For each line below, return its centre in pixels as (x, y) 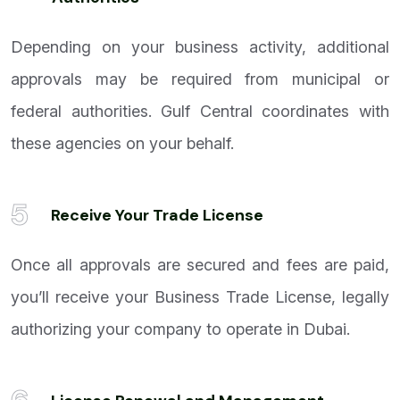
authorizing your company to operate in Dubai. (180, 329)
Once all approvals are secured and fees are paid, (200, 265)
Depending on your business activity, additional (200, 47)
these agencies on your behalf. (122, 144)
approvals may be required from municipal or (200, 79)
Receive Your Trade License (157, 216)
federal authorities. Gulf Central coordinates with (200, 112)
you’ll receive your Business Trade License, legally (200, 297)
